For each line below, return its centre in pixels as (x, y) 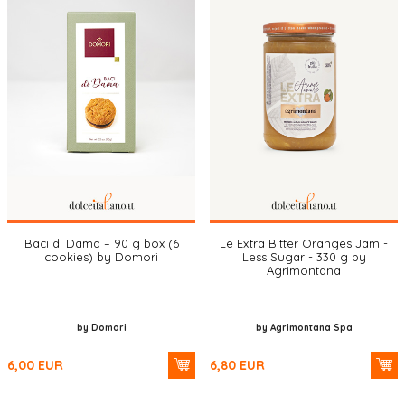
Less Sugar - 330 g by (304, 257)
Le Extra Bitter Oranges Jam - (304, 243)
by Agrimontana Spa (304, 328)
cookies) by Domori (101, 257)
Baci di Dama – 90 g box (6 (101, 243)
